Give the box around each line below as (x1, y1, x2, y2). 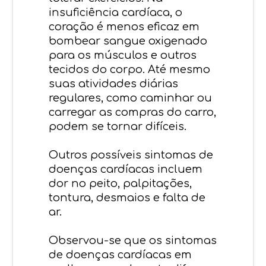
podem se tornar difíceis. (49, 120, 187, 132)
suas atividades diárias (49, 77, 179, 90)
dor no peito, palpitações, (49, 177, 192, 189)
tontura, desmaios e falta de (49, 191, 206, 204)
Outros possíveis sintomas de (49, 148, 214, 161)
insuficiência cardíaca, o (49, 6, 183, 18)
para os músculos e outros (49, 49, 197, 61)
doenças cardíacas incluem (49, 163, 203, 175)
